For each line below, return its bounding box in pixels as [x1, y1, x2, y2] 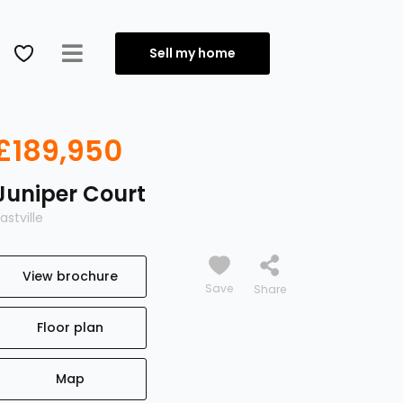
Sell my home [149, 43, 237, 62]
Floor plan [36, 318, 103, 336]
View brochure [22, 267, 118, 285]
